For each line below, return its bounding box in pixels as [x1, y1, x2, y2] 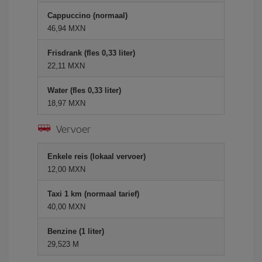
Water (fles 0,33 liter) [47, 86, 121, 95]
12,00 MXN [47, 165, 85, 174]
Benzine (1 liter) [47, 227, 104, 236]
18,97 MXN [47, 99, 85, 108]
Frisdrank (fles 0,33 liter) [47, 49, 135, 57]
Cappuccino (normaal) [47, 11, 127, 20]
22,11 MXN [47, 61, 85, 70]
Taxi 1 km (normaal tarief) [47, 189, 139, 198]
